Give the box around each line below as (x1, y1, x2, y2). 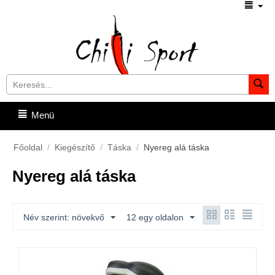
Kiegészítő (55, 142, 95, 152)
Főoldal (14, 142, 42, 152)
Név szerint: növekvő (23, 212, 104, 222)
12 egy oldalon (126, 212, 184, 222)
